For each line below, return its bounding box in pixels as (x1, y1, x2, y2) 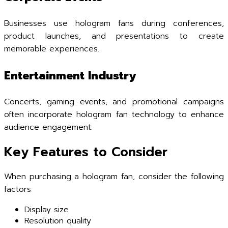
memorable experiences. (4, 43, 99, 55)
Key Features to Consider (4, 142, 167, 162)
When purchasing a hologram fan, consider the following (4, 170, 224, 183)
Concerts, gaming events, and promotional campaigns (4, 96, 224, 108)
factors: (4, 183, 33, 195)
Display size (24, 203, 69, 216)
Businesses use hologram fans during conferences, (4, 17, 224, 30)
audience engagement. (4, 121, 93, 133)
